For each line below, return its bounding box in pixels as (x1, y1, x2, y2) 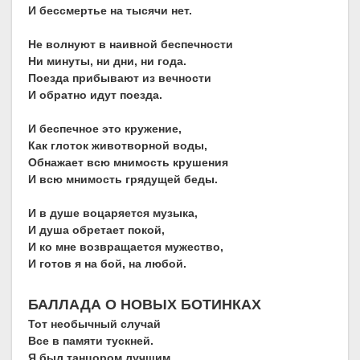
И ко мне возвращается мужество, (28, 240, 223, 254)
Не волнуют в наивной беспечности (28, 38, 233, 51)
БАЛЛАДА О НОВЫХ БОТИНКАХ (28, 297, 261, 313)
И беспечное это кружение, (28, 122, 182, 136)
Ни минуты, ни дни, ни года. (28, 55, 186, 68)
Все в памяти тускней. (28, 334, 153, 348)
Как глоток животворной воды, (28, 139, 207, 153)
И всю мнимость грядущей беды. (28, 173, 218, 186)
